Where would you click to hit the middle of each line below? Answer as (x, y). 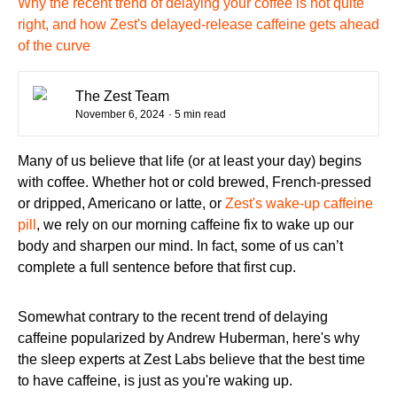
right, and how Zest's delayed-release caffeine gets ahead (198, 24)
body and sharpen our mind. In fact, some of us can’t (180, 246)
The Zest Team (122, 96)
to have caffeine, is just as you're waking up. (155, 381)
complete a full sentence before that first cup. (157, 267)
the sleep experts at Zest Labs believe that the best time (191, 359)
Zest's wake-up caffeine (299, 203)
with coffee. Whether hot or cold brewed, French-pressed (195, 182)
